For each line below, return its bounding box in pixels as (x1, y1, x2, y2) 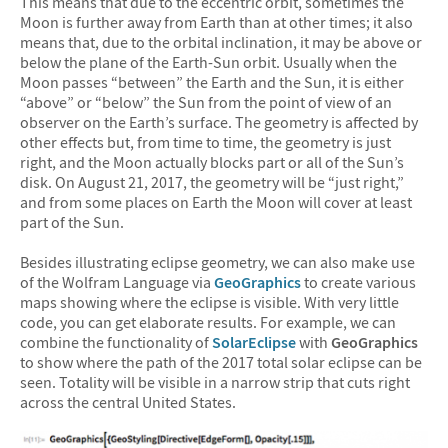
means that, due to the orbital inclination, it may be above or (20, 32, 422, 53)
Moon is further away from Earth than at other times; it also (20, 12, 413, 33)
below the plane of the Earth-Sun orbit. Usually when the (20, 52, 397, 73)
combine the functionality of (20, 331, 212, 352)
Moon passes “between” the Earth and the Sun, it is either (20, 72, 404, 93)
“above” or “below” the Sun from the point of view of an (20, 92, 392, 113)
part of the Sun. (20, 212, 124, 233)
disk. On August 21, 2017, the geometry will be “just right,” (20, 172, 404, 193)
